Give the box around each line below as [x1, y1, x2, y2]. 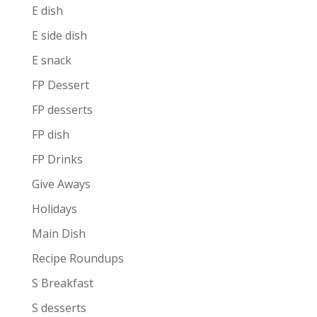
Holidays [31, 201, 77, 217]
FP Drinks [31, 151, 83, 168]
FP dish [31, 127, 69, 143]
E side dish [31, 28, 87, 44]
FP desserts [31, 102, 93, 118]
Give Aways [31, 176, 91, 192]
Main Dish [31, 226, 86, 242]
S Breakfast [31, 275, 93, 292]
